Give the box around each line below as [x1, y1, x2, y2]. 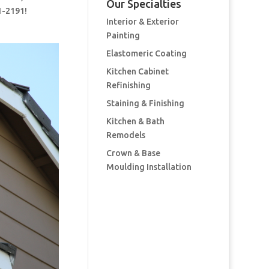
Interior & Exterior [106, 17, 179, 26]
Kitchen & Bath [106, 116, 165, 126]
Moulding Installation [106, 162, 192, 172]
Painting [106, 31, 140, 40]
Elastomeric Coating [106, 49, 187, 58]
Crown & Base [106, 148, 160, 158]
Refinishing [106, 80, 151, 90]
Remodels [106, 130, 145, 140]
